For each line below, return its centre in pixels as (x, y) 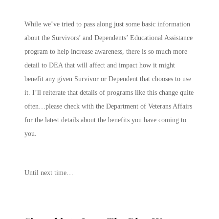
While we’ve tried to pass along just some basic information (107, 24)
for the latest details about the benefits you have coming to (105, 120)
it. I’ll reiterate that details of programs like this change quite (109, 92)
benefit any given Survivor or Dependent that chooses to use (108, 79)
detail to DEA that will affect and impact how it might (100, 65)
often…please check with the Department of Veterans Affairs (108, 106)
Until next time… (49, 173)
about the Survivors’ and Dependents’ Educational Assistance (109, 38)
